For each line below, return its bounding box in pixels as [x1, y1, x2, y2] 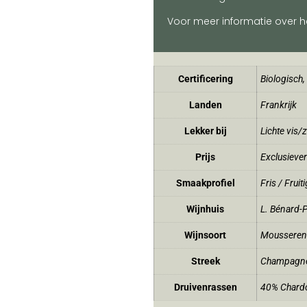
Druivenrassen [173, 282, 237, 294]
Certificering [177, 73, 233, 86]
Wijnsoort [184, 230, 226, 242]
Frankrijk [260, 99, 297, 112]
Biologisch [260, 73, 303, 86]
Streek [191, 256, 220, 268]
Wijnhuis [186, 204, 224, 216]
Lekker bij [184, 125, 227, 138]
